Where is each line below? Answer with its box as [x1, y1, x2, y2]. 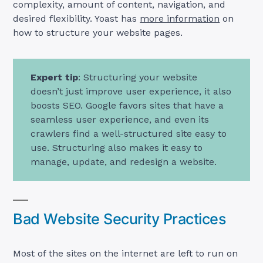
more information [140, 12, 220, 24]
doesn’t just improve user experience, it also [31, 85, 232, 97]
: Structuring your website [78, 71, 198, 83]
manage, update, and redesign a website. [31, 156, 217, 167]
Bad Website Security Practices [13, 210, 227, 228]
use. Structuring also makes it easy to [31, 141, 203, 153]
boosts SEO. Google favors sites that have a [31, 99, 224, 111]
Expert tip [31, 71, 79, 83]
